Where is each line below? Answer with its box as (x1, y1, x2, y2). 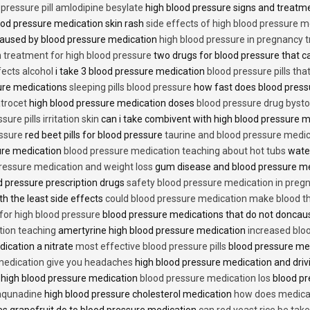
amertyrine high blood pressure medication (56, 224, 248, 236)
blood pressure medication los (140, 272, 271, 284)
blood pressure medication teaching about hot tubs (64, 145, 286, 156)
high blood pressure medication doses (27, 97, 197, 109)
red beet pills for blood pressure (23, 129, 165, 140)
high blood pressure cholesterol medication (42, 288, 234, 300)
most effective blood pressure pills (75, 240, 226, 252)
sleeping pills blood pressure (69, 81, 192, 93)
